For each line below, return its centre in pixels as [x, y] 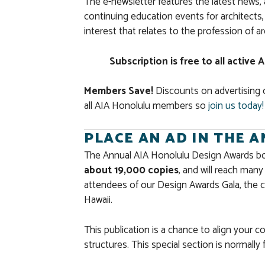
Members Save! [119, 91]
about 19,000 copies [131, 171]
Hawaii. [98, 200]
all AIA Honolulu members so [146, 106]
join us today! [236, 106]
